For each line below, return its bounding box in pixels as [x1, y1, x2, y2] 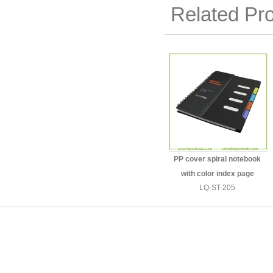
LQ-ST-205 [199, 183, 235, 192]
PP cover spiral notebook [174, 155, 261, 163]
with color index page [180, 169, 254, 178]
